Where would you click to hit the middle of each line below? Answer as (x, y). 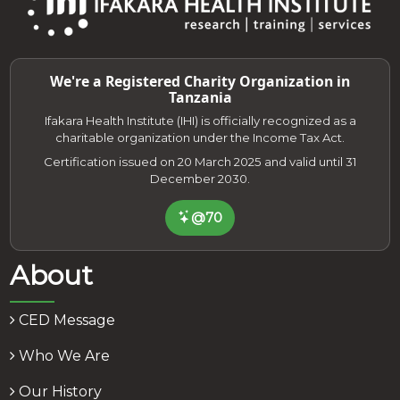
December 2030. (200, 178)
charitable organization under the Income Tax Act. (200, 137)
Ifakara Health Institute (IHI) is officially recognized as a (200, 120)
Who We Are (63, 355)
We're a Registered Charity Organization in (200, 81)
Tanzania (200, 97)
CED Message (66, 320)
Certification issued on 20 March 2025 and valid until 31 (200, 161)
